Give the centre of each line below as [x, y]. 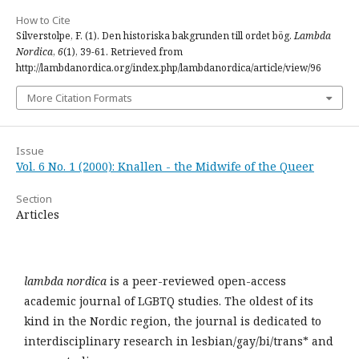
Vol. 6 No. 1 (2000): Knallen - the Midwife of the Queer [165, 166]
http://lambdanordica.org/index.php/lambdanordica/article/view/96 [169, 68]
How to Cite [43, 20]
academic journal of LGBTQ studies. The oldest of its [169, 301]
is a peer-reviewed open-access [198, 281]
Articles [38, 214]
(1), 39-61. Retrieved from [123, 52]
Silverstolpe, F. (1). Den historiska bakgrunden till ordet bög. [155, 36]
